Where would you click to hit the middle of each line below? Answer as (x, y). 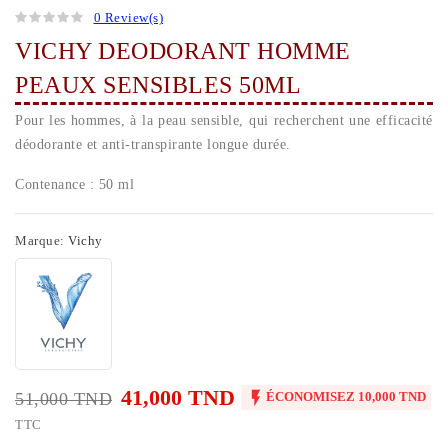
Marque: (40, 241)
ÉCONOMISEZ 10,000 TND (345, 397)
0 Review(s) (128, 18)
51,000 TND (63, 399)
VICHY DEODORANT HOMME (183, 51)
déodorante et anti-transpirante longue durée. (153, 145)
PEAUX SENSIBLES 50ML (158, 85)
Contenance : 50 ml (74, 185)
